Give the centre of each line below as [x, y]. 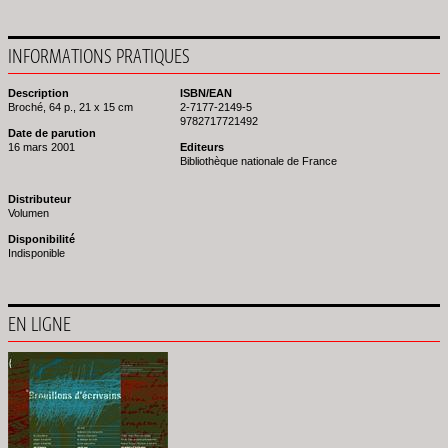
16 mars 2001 [41, 147]
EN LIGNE [39, 323]
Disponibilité [41, 239]
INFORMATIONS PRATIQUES [99, 56]
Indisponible [36, 253]
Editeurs [202, 147]
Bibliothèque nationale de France [258, 161]
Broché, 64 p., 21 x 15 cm [70, 107]
